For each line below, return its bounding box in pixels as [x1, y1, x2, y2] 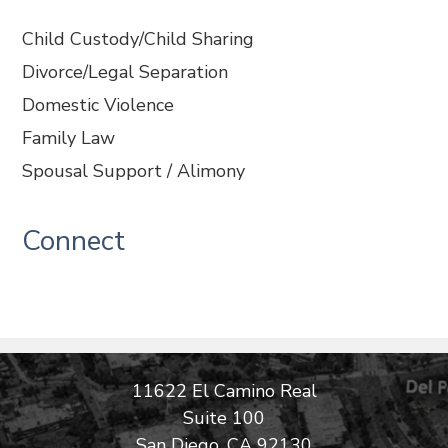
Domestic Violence [22, 93, 175, 117]
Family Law [22, 126, 116, 150]
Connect [22, 222, 126, 260]
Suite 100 [183, 406, 265, 430]
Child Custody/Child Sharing [22, 27, 255, 51]
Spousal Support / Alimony [22, 159, 246, 183]
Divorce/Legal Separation [22, 60, 229, 84]
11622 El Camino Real [131, 379, 317, 403]
